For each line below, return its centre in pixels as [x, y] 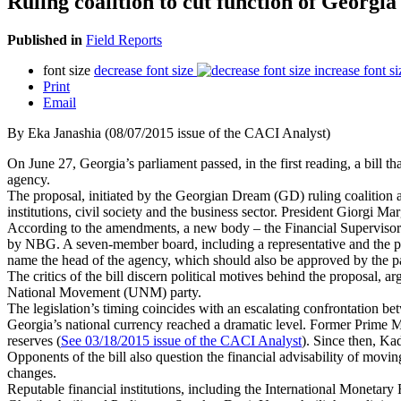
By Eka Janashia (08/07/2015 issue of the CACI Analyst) [169, 132]
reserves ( [34, 340]
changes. [32, 372]
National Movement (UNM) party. [104, 292]
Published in [45, 39]
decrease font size [144, 70]
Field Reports [124, 39]
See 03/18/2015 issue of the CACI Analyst [181, 340]
